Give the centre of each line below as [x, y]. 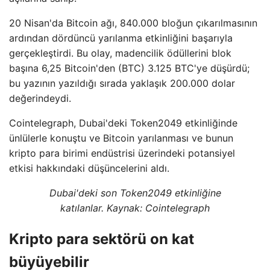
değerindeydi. [40, 98]
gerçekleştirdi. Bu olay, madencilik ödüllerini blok [120, 53]
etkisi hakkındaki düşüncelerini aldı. [89, 168]
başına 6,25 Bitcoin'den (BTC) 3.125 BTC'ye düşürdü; [129, 68]
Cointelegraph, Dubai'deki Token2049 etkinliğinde [123, 123]
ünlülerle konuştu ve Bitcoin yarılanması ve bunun [121, 138]
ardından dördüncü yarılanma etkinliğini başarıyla [121, 38]
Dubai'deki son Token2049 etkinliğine [135, 193]
